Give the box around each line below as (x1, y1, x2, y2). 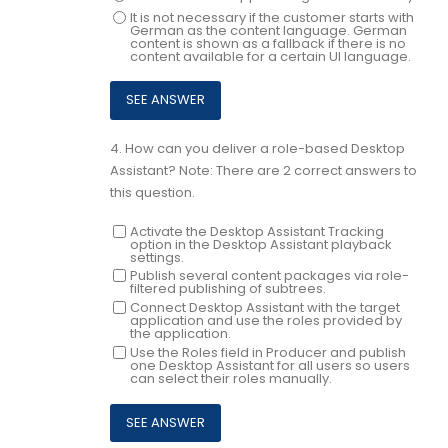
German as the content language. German (129, 20, 407, 40)
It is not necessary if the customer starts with (129, 7, 414, 27)
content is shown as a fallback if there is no (129, 33, 406, 53)
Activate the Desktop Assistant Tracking (129, 221, 384, 241)
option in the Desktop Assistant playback (129, 234, 392, 254)
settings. (129, 247, 184, 267)
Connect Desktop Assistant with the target (129, 298, 400, 318)
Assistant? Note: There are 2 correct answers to (110, 161, 417, 181)
